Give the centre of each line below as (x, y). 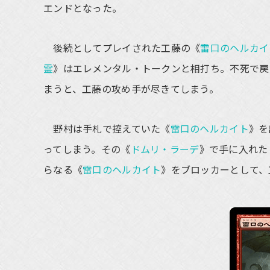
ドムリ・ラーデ (165, 149)
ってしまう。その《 (87, 149)
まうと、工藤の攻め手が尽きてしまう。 (131, 89)
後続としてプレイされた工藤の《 (122, 48)
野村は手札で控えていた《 (107, 128)
